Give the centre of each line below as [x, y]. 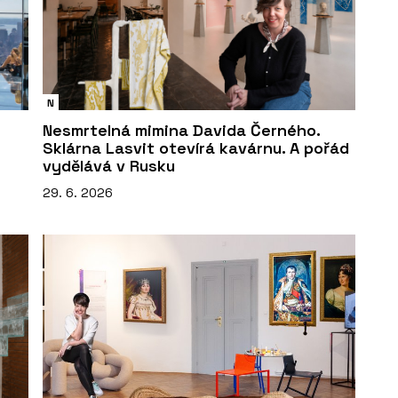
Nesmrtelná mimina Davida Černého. [181, 131]
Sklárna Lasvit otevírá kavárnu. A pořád [196, 148]
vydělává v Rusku [109, 166]
